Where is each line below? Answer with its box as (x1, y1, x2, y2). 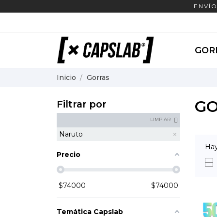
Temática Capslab (57, 207, 123, 216)
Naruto (59, 129, 83, 139)
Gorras (86, 73, 109, 82)
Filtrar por (57, 98, 107, 110)
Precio (57, 150, 80, 159)
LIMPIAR (150, 116, 170, 122)
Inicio (57, 73, 76, 82)
